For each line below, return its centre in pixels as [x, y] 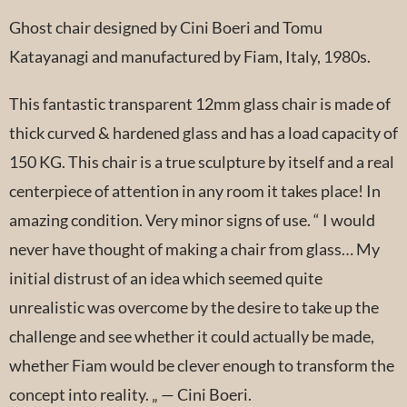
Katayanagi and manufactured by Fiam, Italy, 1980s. [190, 56]
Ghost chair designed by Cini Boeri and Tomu [166, 27]
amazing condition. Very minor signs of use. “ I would [192, 219]
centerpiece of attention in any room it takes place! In [195, 190]
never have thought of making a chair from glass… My [194, 248]
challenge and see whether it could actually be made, [192, 336]
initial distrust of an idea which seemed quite [166, 278]
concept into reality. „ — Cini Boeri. [130, 394]
